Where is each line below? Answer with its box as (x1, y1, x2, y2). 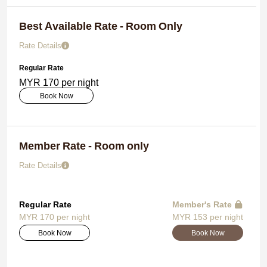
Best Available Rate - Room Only (19, 20, 182, 32)
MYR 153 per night (172, 212, 243, 222)
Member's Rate (172, 199, 232, 209)
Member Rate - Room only (19, 139, 149, 152)
